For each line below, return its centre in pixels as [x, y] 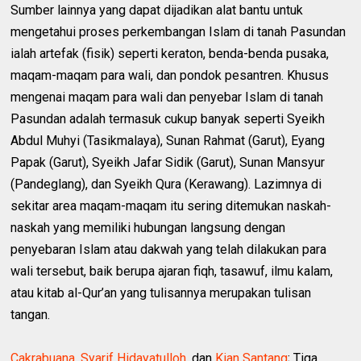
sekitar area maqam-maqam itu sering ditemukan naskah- [171, 206]
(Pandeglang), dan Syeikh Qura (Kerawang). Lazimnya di [166, 184]
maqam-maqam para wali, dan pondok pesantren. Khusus [170, 75]
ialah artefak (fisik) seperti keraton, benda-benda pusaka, [170, 54]
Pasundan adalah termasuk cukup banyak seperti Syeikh [168, 119]
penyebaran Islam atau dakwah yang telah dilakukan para [169, 249]
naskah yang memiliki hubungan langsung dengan [148, 228]
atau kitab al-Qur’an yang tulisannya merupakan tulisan [161, 293]
